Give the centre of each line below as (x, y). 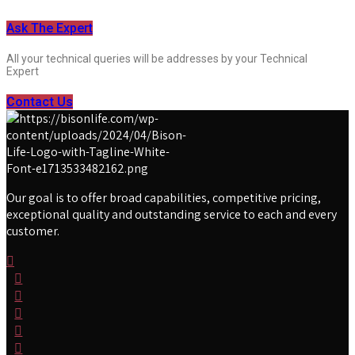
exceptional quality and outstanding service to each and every (172, 214)
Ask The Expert (50, 28)
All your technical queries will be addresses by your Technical (157, 58)
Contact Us (40, 101)
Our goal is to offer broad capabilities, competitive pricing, (164, 197)
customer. (33, 231)
